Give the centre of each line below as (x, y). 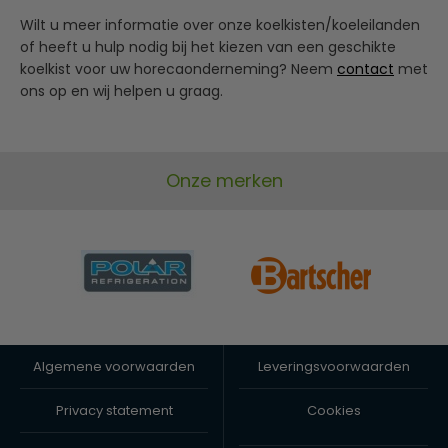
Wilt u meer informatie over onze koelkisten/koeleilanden (220, 24)
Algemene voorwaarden (114, 366)
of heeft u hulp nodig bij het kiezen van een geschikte (208, 46)
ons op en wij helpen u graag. (121, 90)
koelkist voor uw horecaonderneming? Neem (178, 68)
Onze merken (224, 180)
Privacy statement (114, 410)
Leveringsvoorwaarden (333, 366)
